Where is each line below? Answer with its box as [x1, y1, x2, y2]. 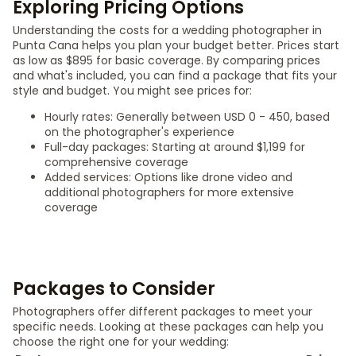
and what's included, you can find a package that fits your [13, 68, 337, 83]
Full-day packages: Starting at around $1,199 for [44, 139, 305, 155]
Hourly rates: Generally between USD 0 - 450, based [44, 109, 330, 125]
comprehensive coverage [44, 154, 188, 170]
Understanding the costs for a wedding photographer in [13, 22, 322, 38]
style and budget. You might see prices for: [13, 83, 252, 99]
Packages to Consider [13, 276, 215, 301]
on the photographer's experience [44, 124, 234, 140]
